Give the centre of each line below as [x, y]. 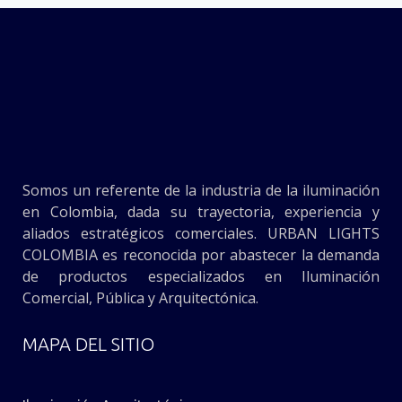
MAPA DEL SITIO [88, 345]
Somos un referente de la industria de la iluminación [201, 191]
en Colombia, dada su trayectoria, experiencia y [201, 212]
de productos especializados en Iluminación [201, 277]
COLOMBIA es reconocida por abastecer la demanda [201, 255]
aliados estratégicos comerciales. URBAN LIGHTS [201, 234]
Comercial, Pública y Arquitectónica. [140, 298]
